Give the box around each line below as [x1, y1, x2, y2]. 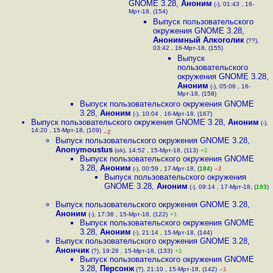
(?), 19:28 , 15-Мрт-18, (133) [90, 247, 172, 254]
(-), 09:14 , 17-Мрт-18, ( [188, 183, 256, 190]
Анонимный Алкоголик [153, 35, 244, 44]
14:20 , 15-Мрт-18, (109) [31, 127, 101, 136]
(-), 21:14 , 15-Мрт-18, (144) [131, 229, 212, 236]
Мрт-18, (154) [129, 8, 168, 17]
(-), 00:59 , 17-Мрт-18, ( [131, 165, 199, 172]
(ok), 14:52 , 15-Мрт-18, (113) [113, 147, 198, 154]
